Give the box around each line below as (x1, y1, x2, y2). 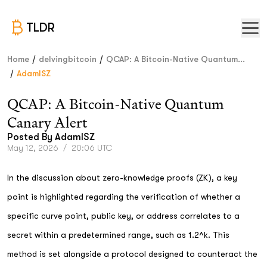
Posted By (7, 132, 55, 142)
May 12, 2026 (7, 143, 58, 153)
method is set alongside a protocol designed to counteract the (7, 249, 257, 259)
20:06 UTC (72, 143, 112, 153)
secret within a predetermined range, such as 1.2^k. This (7, 230, 229, 240)
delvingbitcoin (39, 54, 97, 64)
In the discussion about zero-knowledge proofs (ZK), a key (7, 173, 237, 182)
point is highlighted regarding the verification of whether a (7, 192, 240, 201)
